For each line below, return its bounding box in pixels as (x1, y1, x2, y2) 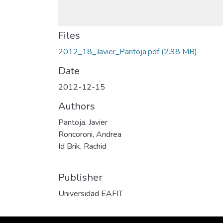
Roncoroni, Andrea (58, 129, 121, 140)
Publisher (58, 171, 103, 184)
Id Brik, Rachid (58, 141, 107, 152)
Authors (58, 100, 95, 113)
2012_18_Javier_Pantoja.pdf (58, 46, 159, 57)
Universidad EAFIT (58, 188, 123, 199)
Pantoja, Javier (58, 117, 108, 128)
